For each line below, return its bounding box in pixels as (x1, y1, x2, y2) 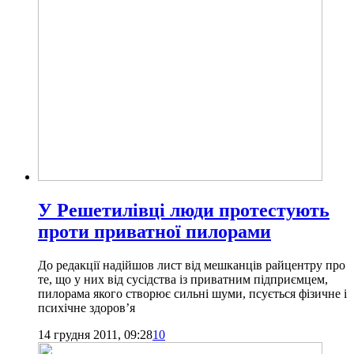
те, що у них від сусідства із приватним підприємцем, (38, 272, 328, 286)
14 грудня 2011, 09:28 (38, 327, 153, 341)
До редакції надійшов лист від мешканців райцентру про (38, 258, 345, 272)
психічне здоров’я (38, 300, 135, 314)
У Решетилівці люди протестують (38, 199, 330, 220)
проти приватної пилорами (38, 220, 271, 242)
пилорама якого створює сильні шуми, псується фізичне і (38, 286, 347, 300)
